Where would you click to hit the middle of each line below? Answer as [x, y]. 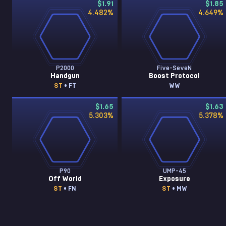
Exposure [174, 179]
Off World [65, 179]
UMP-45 [174, 171]
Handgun [65, 76]
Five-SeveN [175, 68]
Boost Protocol [175, 76]
